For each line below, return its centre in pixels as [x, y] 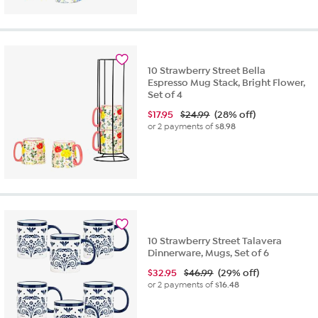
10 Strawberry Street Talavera [215, 241]
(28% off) [235, 114]
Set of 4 [165, 94]
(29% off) [239, 273]
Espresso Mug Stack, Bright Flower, [227, 82]
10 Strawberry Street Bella [207, 70]
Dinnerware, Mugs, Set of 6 [209, 253]
